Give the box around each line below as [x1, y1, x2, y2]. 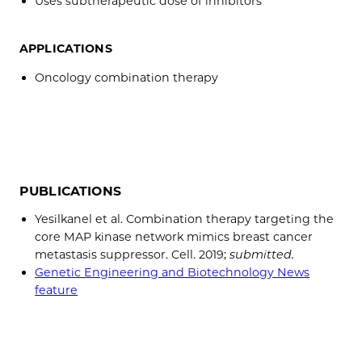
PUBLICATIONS [19, 183, 121, 199]
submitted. [229, 247, 295, 263]
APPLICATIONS [19, 41, 112, 57]
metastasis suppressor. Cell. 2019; [35, 247, 230, 263]
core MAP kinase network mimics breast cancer [35, 229, 314, 245]
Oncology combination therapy [35, 70, 219, 86]
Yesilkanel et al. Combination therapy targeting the [35, 212, 335, 227]
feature [35, 283, 78, 298]
